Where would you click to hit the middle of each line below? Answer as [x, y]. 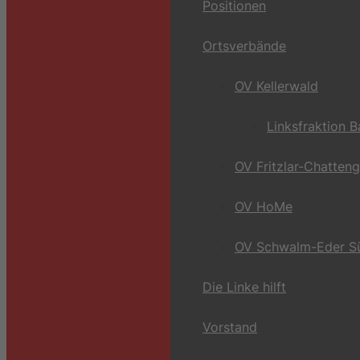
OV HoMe [264, 207]
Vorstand [230, 327]
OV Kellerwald [276, 86]
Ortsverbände [244, 46]
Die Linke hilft [244, 287]
